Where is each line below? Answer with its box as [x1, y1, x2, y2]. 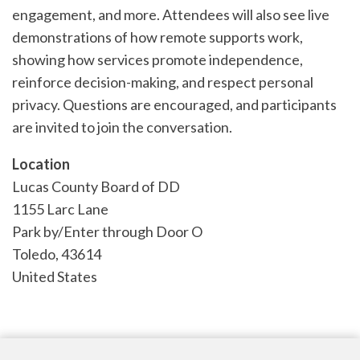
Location [12, 155, 70, 173]
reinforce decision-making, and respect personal [12, 73, 313, 91]
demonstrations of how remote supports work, [12, 28, 303, 46]
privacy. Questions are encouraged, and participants [12, 96, 337, 113]
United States [12, 268, 97, 285]
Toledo [12, 245, 55, 263]
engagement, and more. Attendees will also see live [12, 6, 329, 23]
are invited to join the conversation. [12, 118, 232, 136]
